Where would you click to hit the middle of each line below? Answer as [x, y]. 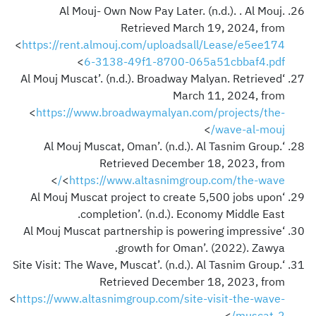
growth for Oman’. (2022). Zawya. [201, 248]
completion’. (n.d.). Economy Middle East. [183, 214]
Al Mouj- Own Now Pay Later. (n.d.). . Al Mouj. [172, 11]
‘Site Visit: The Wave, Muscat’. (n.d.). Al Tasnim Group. [147, 265]
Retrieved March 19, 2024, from [203, 28]
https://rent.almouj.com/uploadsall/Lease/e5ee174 [153, 45]
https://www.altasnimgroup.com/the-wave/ [177, 180]
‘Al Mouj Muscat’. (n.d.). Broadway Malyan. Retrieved [151, 79]
